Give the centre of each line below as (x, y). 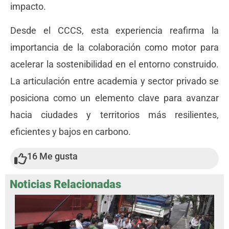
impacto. (28, 6)
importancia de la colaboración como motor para (114, 47)
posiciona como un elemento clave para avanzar (114, 98)
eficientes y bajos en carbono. (71, 132)
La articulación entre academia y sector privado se (114, 81)
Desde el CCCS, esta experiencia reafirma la (114, 30)
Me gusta (58, 156)
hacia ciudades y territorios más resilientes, (114, 115)
